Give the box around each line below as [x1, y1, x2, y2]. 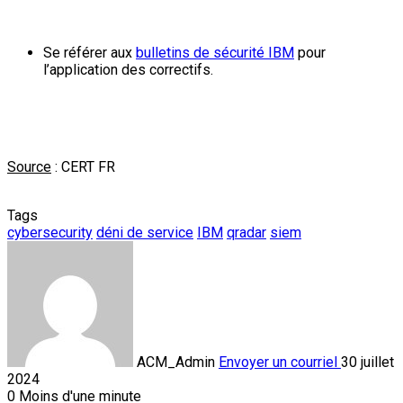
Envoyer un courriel [219, 353, 337, 371]
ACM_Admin [137, 353, 215, 371]
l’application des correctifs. [43, 60, 213, 78]
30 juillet [341, 353, 394, 371]
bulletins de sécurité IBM [136, 43, 294, 61]
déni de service [96, 223, 193, 241]
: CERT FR [51, 157, 115, 175]
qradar [227, 223, 266, 241]
